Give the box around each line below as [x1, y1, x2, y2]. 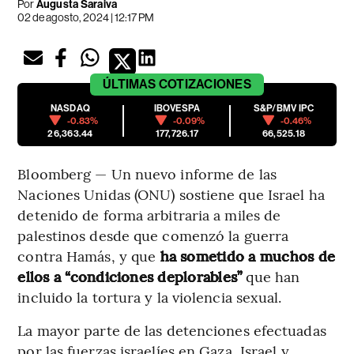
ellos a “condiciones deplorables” [17, 265, 243, 286]
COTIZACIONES [158, 76, 251, 92]
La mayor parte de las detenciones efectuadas [17, 319, 326, 340]
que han [242, 265, 300, 286]
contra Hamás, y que [17, 245, 156, 265]
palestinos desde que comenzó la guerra [17, 224, 289, 245]
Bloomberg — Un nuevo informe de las [17, 163, 277, 183]
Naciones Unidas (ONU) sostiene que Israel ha [17, 183, 325, 204]
